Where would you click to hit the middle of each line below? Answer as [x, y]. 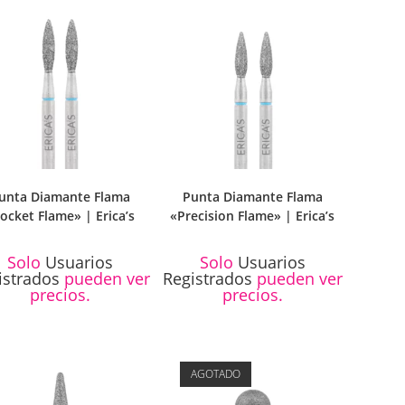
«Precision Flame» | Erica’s [253, 216]
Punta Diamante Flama [252, 197]
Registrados [207, 279]
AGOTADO [216, 373]
